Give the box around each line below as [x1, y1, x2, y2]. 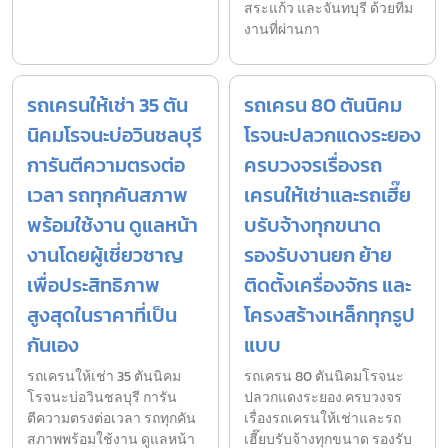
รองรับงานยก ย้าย [244, 239, 392, 270]
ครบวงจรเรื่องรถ [244, 149, 382, 180]
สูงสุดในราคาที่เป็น [27, 299, 177, 330]
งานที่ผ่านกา [244, 18, 320, 40]
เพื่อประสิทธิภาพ [27, 269, 160, 300]
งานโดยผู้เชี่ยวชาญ [27, 239, 184, 270]
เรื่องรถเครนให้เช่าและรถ [244, 407, 401, 429]
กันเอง [27, 329, 79, 360]
